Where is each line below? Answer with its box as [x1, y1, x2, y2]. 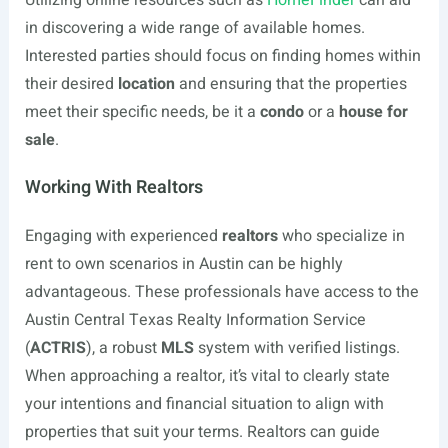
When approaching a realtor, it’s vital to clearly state [24, 364, 390, 388]
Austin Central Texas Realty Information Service [24, 308, 366, 332]
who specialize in [277, 224, 405, 248]
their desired [24, 72, 118, 96]
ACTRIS [29, 336, 86, 360]
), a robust [85, 336, 161, 360]
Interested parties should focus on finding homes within [24, 44, 421, 68]
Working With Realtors [24, 174, 203, 201]
